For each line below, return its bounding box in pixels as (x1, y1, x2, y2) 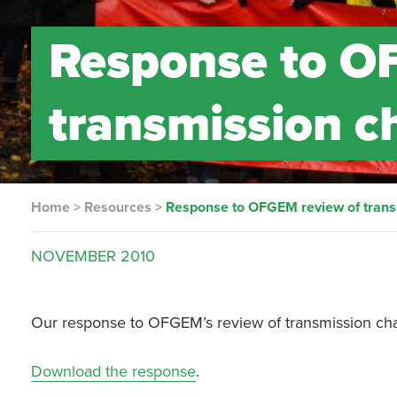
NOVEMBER (31, 246, 117, 266)
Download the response (31, 362, 197, 381)
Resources (84, 198, 152, 216)
